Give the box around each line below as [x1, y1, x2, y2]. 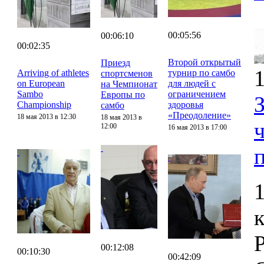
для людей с [168, 78, 216, 88]
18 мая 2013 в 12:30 [17, 112, 76, 121]
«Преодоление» [168, 110, 231, 120]
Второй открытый [168, 57, 241, 67]
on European [17, 78, 65, 88]
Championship [17, 99, 71, 110]
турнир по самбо [168, 67, 235, 78]
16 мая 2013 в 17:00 [168, 123, 227, 131]
